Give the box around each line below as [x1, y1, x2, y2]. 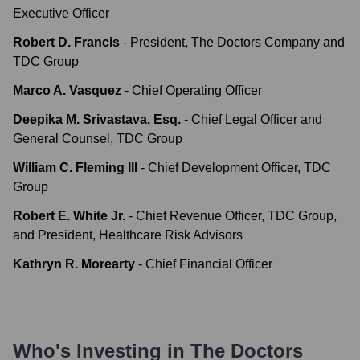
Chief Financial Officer [145, 257, 272, 271]
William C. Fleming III [13, 161, 137, 174]
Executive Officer [13, 6, 109, 20]
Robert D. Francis [13, 35, 120, 49]
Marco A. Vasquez [13, 84, 121, 97]
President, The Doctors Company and [130, 35, 345, 49]
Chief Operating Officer [132, 84, 262, 97]
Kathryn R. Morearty [13, 257, 135, 271]
